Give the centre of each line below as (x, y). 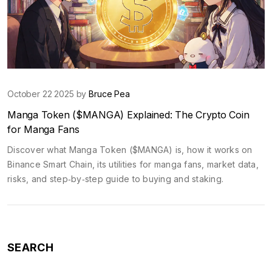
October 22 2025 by (48, 93)
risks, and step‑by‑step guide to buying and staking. (115, 178)
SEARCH (30, 247)
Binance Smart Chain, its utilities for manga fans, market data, (133, 164)
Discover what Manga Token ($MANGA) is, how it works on (130, 149)
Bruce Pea (109, 93)
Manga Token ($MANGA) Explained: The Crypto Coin (128, 114)
